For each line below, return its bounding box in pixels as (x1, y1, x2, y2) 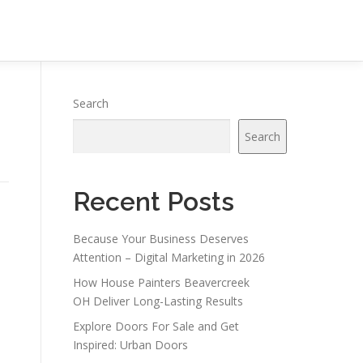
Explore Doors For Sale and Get (73, 318, 239, 334)
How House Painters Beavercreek (73, 275, 250, 290)
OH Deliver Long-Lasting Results (73, 293, 243, 309)
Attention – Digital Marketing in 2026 (73, 250, 265, 265)
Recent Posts (73, 186, 234, 216)
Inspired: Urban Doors (73, 337, 188, 352)
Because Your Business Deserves (73, 231, 249, 246)
